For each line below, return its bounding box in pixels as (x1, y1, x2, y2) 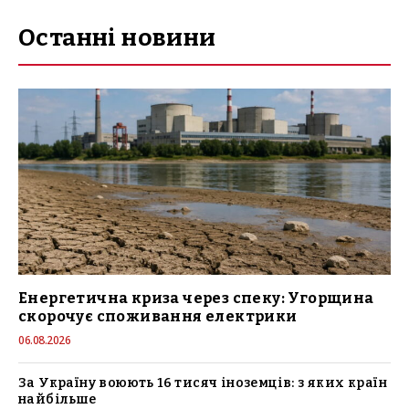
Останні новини (18, 24, 216, 53)
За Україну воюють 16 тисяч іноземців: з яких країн (18, 375, 387, 392)
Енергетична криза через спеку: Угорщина (18, 289, 374, 308)
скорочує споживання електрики (18, 308, 298, 326)
